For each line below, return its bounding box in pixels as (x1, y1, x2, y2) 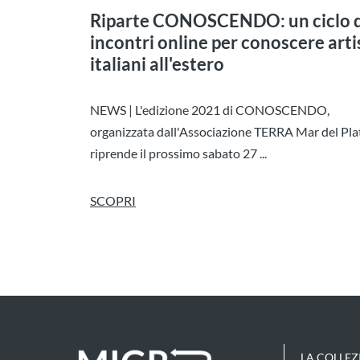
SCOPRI (90, 192, 136, 208)
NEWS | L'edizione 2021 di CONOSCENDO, (90, 101, 329, 117)
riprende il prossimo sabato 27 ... (90, 145, 267, 161)
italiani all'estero (90, 52, 224, 75)
